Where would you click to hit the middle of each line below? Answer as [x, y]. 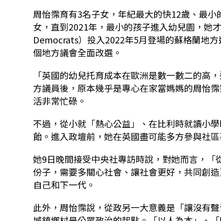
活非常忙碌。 [60, 101]
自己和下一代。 [64, 185]
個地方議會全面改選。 [78, 53]
